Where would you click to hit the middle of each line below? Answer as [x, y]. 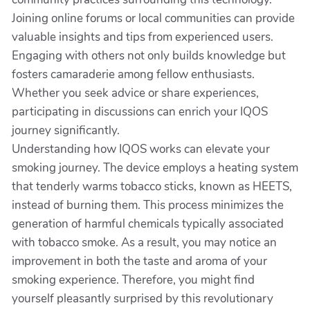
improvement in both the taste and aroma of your [139, 261]
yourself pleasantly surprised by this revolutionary [143, 299]
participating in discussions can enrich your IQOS [140, 112]
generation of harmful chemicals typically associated [148, 224]
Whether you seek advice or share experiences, [135, 93]
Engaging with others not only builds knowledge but [149, 56]
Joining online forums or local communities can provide [153, 18]
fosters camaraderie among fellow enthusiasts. [133, 74]
